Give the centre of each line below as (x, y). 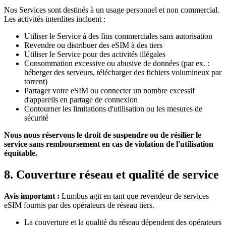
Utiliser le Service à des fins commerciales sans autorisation (118, 36)
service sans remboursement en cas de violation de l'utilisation (109, 144)
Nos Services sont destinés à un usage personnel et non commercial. (112, 10)
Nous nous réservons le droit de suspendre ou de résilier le (103, 135)
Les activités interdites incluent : (55, 19)
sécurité (36, 118)
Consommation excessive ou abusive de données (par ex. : (117, 64)
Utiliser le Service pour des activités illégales (95, 54)
